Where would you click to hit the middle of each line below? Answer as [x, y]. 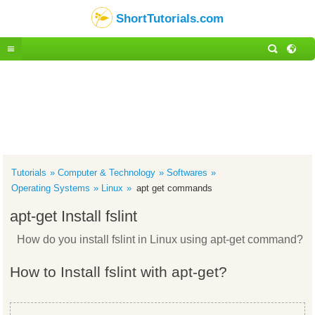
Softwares [187, 173]
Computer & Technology [107, 173]
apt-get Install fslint [74, 216]
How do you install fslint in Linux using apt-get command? [160, 239]
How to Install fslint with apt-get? [119, 271]
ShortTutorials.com [170, 18]
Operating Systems [51, 188]
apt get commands [175, 188]
